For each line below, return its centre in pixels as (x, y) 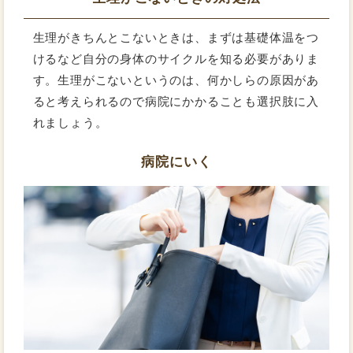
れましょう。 (70, 122)
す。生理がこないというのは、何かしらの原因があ (176, 80)
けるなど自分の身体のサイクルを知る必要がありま (176, 58)
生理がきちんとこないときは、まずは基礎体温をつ (176, 37)
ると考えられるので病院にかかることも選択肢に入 (176, 101)
